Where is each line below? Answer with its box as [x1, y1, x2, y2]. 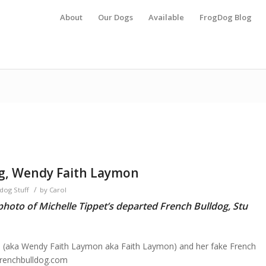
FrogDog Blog [199, 12, 252, 23]
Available [148, 12, 184, 23]
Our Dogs [98, 12, 133, 23]
